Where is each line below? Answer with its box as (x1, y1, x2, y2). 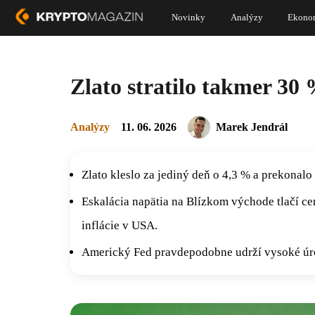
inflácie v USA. (82, 218, 157, 232)
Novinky (172, 12, 206, 23)
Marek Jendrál (216, 120, 288, 133)
